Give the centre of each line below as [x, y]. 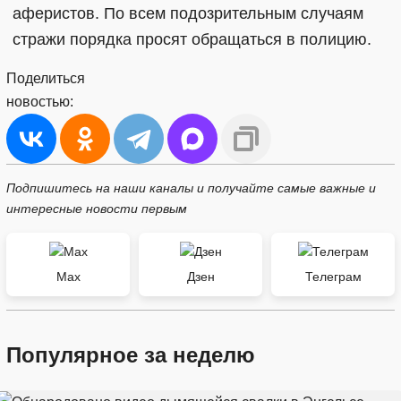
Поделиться [46, 78]
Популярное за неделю [131, 355]
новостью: [40, 102]
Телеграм [333, 277]
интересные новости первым [97, 209]
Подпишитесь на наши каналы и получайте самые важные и [191, 188]
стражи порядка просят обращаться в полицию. [192, 39]
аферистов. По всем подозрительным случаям [188, 13]
